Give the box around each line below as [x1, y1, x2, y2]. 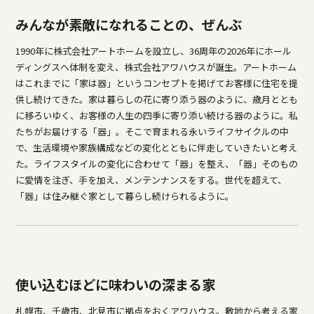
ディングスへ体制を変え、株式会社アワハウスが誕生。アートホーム [15, 60, 297, 74]
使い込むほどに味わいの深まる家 [15, 275, 216, 294]
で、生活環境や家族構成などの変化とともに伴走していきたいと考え [15, 141, 298, 154]
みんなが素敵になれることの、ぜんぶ [15, 15, 243, 34]
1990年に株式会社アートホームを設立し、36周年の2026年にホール [15, 44, 292, 57]
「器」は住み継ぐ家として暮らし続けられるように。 [15, 189, 235, 203]
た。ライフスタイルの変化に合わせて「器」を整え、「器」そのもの [15, 157, 299, 170]
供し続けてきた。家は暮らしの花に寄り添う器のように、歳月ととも [15, 93, 299, 106]
